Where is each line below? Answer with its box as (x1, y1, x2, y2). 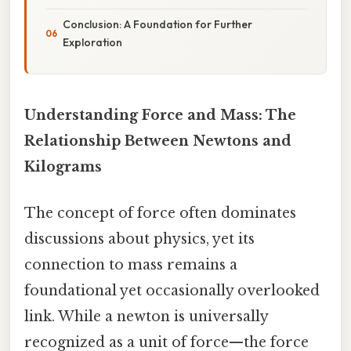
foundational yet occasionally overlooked (24, 282, 320, 300)
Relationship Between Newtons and (24, 132, 291, 150)
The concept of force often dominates (24, 204, 296, 223)
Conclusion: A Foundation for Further (63, 16, 252, 31)
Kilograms (24, 157, 102, 175)
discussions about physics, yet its (24, 230, 255, 248)
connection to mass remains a (24, 256, 237, 274)
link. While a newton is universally (24, 308, 268, 326)
